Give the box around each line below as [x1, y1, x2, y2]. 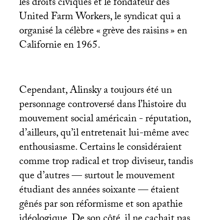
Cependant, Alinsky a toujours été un [19, 82, 172, 100]
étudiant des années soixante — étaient [19, 182, 179, 200]
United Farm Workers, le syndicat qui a [19, 8, 181, 27]
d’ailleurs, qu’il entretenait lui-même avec [19, 125, 189, 143]
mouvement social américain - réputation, [19, 110, 191, 129]
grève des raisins [102, 23, 168, 41]
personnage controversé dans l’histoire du [19, 96, 187, 114]
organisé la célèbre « [19, 23, 101, 41]
